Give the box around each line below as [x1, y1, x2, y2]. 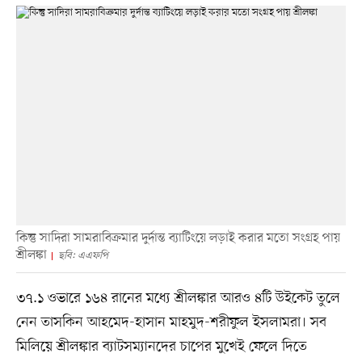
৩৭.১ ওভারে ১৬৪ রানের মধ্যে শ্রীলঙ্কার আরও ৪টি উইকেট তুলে [15, 288, 340, 309]
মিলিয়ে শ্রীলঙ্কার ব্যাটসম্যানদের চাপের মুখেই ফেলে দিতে [15, 337, 307, 357]
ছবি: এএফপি [57, 249, 108, 263]
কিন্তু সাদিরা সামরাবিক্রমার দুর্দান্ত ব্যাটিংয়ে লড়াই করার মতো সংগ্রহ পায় [15, 229, 340, 248]
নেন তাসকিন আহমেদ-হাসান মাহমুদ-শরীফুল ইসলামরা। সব [15, 313, 326, 333]
